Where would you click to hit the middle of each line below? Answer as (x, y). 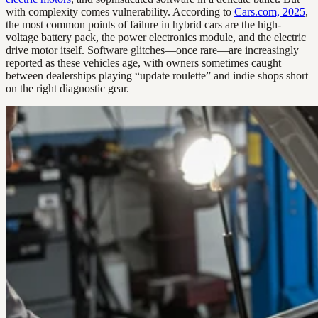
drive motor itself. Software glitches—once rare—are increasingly (152, 50)
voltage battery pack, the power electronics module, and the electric (156, 38)
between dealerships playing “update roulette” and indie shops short (157, 76)
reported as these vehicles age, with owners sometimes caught (143, 63)
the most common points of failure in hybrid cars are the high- (143, 25)
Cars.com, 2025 (270, 12)
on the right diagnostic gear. (67, 89)
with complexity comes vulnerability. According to (120, 12)
